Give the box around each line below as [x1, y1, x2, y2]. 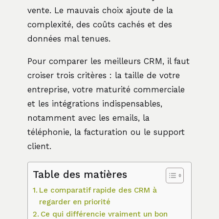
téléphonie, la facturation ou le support [27, 127, 185, 137]
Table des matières [33, 169, 127, 181]
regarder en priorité [39, 197, 111, 206]
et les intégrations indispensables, [27, 98, 162, 109]
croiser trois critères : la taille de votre [27, 70, 180, 80]
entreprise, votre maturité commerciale [27, 84, 185, 94]
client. [27, 141, 51, 151]
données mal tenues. [27, 33, 110, 44]
